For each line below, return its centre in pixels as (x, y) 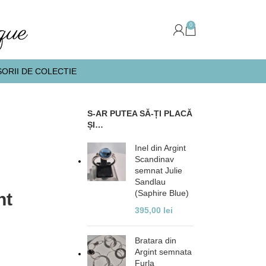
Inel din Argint (161, 148)
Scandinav (155, 159)
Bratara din (156, 240)
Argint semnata (164, 252)
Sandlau (151, 182)
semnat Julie (159, 170)
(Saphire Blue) (162, 193)
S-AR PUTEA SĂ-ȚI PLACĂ (140, 113)
